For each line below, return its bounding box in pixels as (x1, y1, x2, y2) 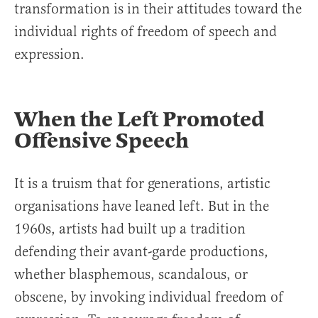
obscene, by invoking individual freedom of (14, 288, 283, 307)
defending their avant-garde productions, (14, 243, 268, 261)
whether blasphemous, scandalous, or (14, 265, 248, 284)
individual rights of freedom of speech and (14, 23, 277, 41)
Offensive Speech (14, 127, 189, 155)
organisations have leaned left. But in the (14, 197, 269, 216)
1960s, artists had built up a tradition (14, 220, 246, 238)
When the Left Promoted (14, 106, 265, 133)
